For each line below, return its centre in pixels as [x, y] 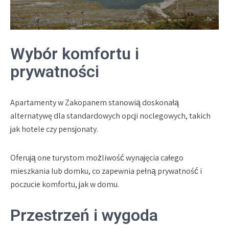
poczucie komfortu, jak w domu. [65, 184]
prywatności [55, 71]
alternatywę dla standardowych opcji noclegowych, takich [110, 116]
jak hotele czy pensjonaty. [54, 129]
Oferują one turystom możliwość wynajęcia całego [97, 157]
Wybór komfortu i [75, 53]
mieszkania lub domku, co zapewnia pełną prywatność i [106, 171]
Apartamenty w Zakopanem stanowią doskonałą [95, 102]
